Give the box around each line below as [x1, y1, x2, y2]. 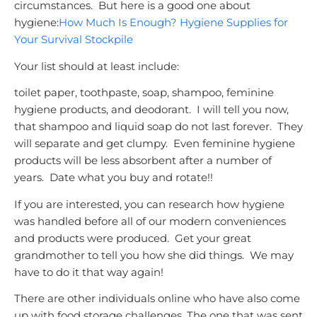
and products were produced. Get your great [14, 231, 251, 245]
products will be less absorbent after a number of [14, 154, 272, 167]
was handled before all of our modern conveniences [14, 214, 286, 228]
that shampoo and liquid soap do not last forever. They [14, 120, 303, 133]
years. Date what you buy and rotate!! [14, 171, 213, 184]
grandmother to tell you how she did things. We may [14, 248, 294, 262]
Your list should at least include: [14, 59, 179, 73]
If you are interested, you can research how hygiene [14, 197, 284, 211]
